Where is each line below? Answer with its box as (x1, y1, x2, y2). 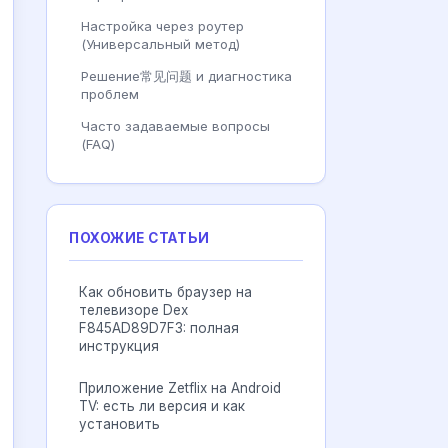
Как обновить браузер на (79, 284, 252, 300)
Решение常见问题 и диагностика (81, 68, 292, 84)
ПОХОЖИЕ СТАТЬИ (69, 230, 210, 246)
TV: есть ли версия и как (79, 398, 245, 414)
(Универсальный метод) (81, 36, 240, 52)
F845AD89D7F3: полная (79, 320, 239, 336)
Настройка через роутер (81, 18, 244, 34)
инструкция (79, 338, 159, 354)
